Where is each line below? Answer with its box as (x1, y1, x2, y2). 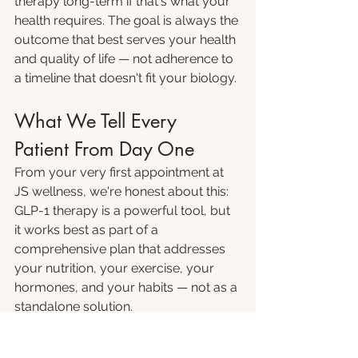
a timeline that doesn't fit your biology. (14, 70, 237, 86)
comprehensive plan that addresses (14, 241, 229, 257)
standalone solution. (14, 299, 133, 314)
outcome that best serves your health (14, 32, 239, 47)
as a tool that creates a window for (14, 337, 221, 352)
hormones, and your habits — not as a (14, 280, 241, 295)
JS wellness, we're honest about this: (14, 184, 232, 199)
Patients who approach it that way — (14, 318, 231, 333)
